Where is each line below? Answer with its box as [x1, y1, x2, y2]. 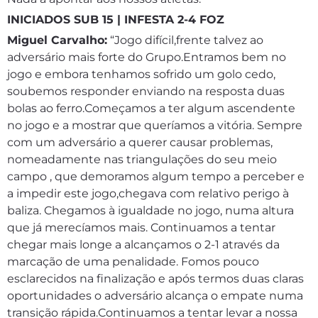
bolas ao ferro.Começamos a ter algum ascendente [7, 102, 295, 115]
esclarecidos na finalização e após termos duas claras [7, 272, 304, 285]
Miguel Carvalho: [7, 33, 107, 47]
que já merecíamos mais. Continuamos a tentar [7, 221, 275, 234]
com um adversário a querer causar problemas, [7, 136, 273, 149]
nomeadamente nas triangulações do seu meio [7, 153, 277, 166]
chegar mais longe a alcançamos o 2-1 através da [7, 238, 280, 251]
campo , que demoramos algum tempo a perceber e [7, 170, 305, 183]
